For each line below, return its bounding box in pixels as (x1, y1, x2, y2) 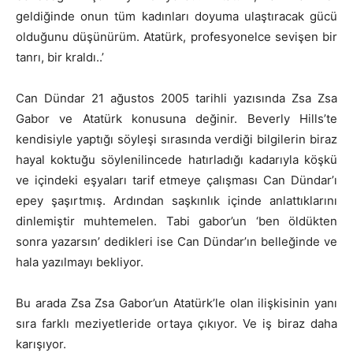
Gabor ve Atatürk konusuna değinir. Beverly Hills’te (16, 110, 337, 126)
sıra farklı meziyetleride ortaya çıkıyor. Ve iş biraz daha (16, 315, 337, 331)
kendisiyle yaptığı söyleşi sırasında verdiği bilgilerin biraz (16, 131, 337, 147)
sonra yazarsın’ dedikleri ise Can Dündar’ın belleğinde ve (16, 233, 337, 249)
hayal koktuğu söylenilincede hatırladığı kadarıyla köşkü (16, 151, 337, 167)
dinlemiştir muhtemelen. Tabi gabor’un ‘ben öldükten (16, 213, 337, 229)
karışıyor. (16, 336, 66, 351)
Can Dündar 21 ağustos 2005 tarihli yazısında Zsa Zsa (16, 90, 337, 106)
